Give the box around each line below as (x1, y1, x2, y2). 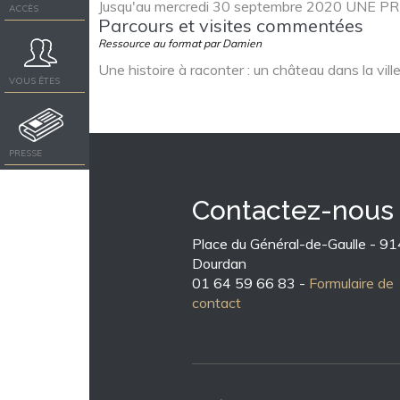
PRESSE (9, 147, 42, 159)
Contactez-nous (192, 195, 394, 226)
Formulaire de (309, 274, 394, 292)
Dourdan (192, 254, 246, 272)
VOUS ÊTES (9, 75, 60, 87)
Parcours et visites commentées (98, 14, 363, 37)
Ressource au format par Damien (98, 37, 262, 50)
